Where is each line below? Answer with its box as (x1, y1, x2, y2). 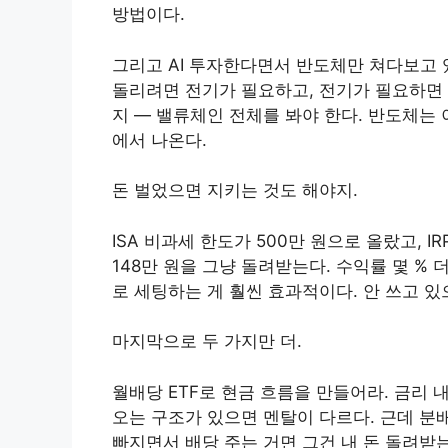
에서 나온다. (112, 129, 207, 150)
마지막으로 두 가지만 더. (112, 331, 302, 352)
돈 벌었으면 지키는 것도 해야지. (112, 180, 358, 201)
